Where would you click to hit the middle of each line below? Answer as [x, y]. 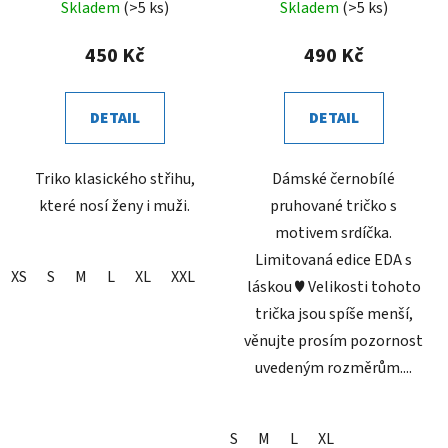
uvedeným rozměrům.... [333, 367]
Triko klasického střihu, [114, 178]
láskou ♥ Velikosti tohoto [333, 286]
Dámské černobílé [333, 178]
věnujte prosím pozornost [333, 340]
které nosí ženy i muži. [114, 205]
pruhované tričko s [333, 205]
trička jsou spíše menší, [333, 313]
